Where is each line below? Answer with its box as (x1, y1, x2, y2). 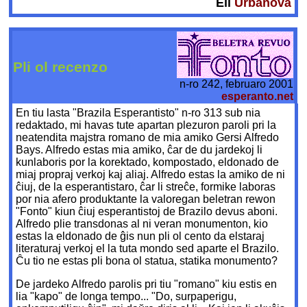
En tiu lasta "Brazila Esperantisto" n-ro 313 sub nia (16, 107, 261, 119)
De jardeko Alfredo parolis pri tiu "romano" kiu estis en (16, 278, 278, 291)
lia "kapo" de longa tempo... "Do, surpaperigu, (16, 291, 237, 303)
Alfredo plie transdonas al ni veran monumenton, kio (16, 218, 269, 230)
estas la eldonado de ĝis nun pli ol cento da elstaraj (16, 230, 265, 243)
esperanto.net (221, 90, 294, 103)
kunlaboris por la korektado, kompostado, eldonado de (16, 156, 280, 169)
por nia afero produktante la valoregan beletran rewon (16, 193, 276, 206)
